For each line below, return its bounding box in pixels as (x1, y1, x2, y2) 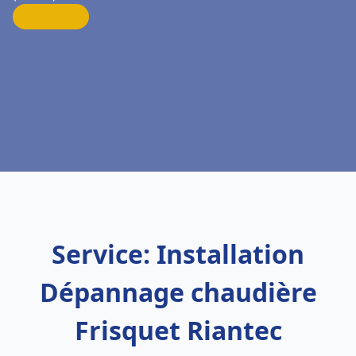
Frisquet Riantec (74, 313, 282, 347)
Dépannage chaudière (39, 275, 317, 309)
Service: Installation (52, 237, 304, 271)
